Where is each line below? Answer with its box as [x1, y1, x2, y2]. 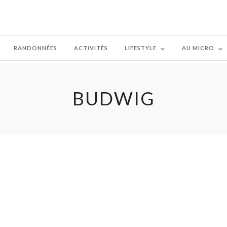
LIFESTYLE [125, 45, 157, 51]
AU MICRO [182, 45, 214, 51]
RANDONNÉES [14, 45, 57, 51]
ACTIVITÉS [74, 45, 108, 51]
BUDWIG [72, 87, 155, 109]
